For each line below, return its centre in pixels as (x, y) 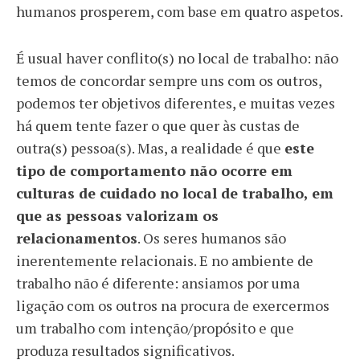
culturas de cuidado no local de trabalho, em (175, 193)
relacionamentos (77, 238)
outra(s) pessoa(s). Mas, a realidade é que (150, 148)
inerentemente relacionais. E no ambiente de (165, 260)
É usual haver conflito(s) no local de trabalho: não (177, 58)
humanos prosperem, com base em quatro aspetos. (180, 11)
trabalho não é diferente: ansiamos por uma (158, 283)
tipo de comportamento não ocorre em (154, 170)
